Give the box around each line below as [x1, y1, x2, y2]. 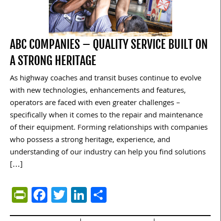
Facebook [47, 182, 113, 208]
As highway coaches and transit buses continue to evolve [10, 73, 201, 86]
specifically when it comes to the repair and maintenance [10, 110, 203, 123]
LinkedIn [87, 182, 145, 208]
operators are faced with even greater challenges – [10, 97, 180, 110]
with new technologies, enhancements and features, [10, 85, 186, 98]
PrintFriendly [28, 182, 115, 208]
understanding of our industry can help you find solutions [10, 147, 206, 160]
